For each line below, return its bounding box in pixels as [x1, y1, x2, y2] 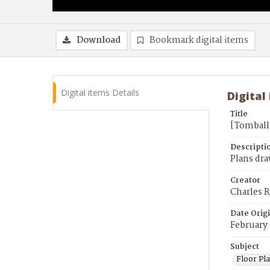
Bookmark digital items [149, 33, 248, 48]
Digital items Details [61, 87, 139, 98]
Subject [230, 240, 259, 253]
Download [77, 33, 121, 48]
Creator [230, 174, 260, 187]
